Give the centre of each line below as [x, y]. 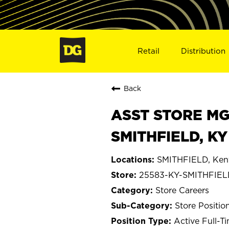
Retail [148, 51]
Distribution [203, 51]
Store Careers [182, 190]
